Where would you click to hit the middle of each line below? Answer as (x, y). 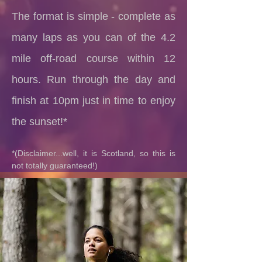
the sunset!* (39, 122)
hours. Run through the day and (94, 80)
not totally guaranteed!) (55, 166)
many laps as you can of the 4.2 (94, 37)
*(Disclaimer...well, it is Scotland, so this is (94, 153)
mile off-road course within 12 (94, 58)
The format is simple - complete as (94, 16)
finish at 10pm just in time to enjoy (94, 101)
